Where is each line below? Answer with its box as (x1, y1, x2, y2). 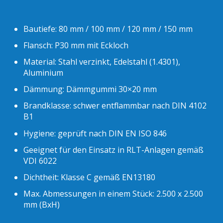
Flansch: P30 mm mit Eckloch (23, 39, 129, 51)
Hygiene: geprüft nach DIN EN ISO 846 (23, 127, 167, 139)
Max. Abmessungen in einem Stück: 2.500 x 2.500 (23, 188, 204, 200)
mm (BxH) (23, 199, 60, 211)
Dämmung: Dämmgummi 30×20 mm (23, 84, 157, 95)
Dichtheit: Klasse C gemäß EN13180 (23, 172, 156, 183)
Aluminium (23, 67, 64, 79)
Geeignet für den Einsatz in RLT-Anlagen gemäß (23, 144, 204, 155)
